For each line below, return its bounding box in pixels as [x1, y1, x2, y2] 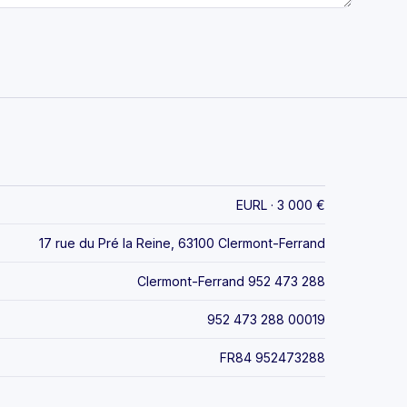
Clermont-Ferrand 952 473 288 [137, 273, 325, 289]
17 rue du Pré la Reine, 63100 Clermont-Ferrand [39, 234, 325, 251]
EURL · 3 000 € [236, 196, 325, 213]
